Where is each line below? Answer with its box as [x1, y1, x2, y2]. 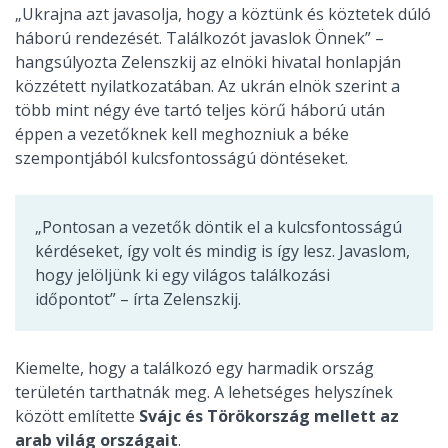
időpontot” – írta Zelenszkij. [35, 288, 241, 310]
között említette [15, 405, 139, 427]
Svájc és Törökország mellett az [139, 405, 399, 427]
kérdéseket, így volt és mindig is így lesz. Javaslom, [35, 240, 410, 262]
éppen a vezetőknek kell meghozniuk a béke [15, 123, 349, 145]
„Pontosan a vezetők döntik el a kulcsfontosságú [35, 216, 402, 238]
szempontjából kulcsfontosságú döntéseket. [15, 147, 348, 169]
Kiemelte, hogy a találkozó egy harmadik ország [15, 357, 374, 379]
